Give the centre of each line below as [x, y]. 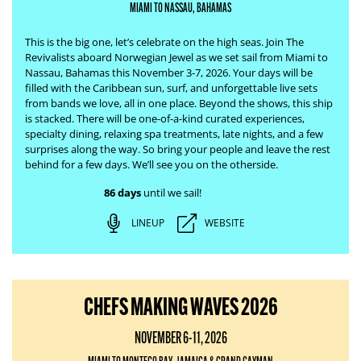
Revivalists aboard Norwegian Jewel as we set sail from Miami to [176, 57]
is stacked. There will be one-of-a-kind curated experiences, [165, 118]
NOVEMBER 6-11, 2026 [180, 338]
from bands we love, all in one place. [112, 103]
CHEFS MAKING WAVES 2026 [180, 307]
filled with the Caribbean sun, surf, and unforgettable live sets [171, 88]
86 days [122, 193]
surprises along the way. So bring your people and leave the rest [178, 149]
